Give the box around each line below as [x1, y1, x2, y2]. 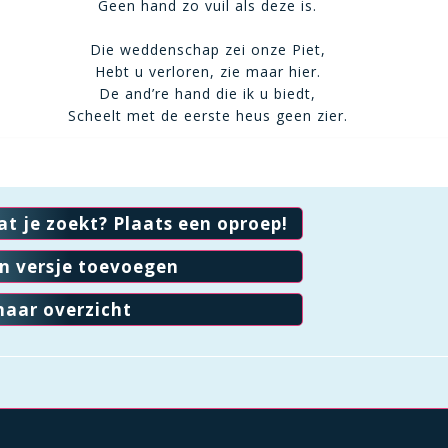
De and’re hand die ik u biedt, [99, 84, 317, 103]
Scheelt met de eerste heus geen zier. [67, 106, 348, 125]
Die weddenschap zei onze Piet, [89, 40, 326, 59]
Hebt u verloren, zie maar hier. [94, 62, 321, 81]
